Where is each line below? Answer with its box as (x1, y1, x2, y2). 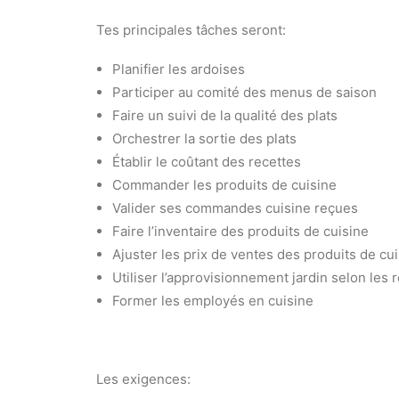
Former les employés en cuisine (112, 292, 313, 309)
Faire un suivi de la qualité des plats (112, 107, 338, 124)
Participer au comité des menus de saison (112, 84, 377, 101)
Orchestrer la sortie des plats (112, 130, 297, 147)
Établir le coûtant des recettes (112, 153, 305, 170)
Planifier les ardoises (112, 61, 245, 77)
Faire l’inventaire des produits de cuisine (112, 223, 369, 240)
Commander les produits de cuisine (112, 176, 337, 193)
